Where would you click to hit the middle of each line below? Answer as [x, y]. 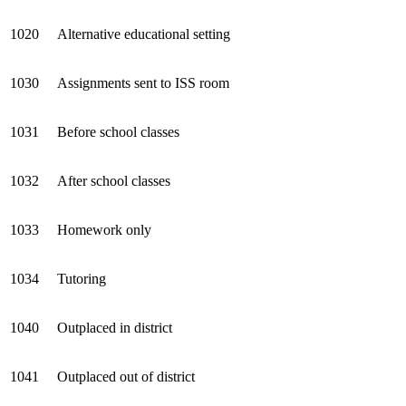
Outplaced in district [115, 327]
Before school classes [118, 131]
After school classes [114, 180]
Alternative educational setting [144, 34]
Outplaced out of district [126, 376]
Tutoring [82, 278]
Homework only [104, 229]
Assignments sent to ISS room [143, 82]
